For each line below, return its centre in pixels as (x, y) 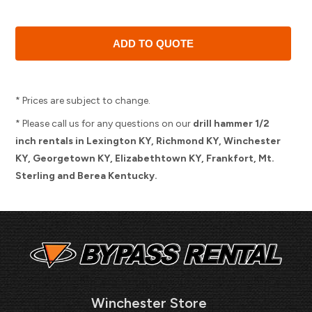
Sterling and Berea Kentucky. (87, 176)
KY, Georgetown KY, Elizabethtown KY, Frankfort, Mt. (145, 158)
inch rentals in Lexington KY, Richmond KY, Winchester (148, 141)
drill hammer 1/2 (232, 124)
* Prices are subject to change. (83, 101)
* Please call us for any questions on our (104, 124)
